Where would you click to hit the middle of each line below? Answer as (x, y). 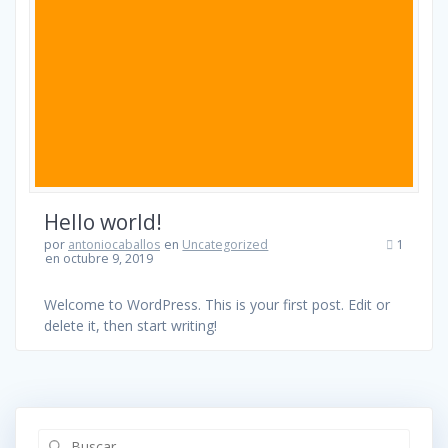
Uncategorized (225, 244)
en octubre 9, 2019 (99, 258)
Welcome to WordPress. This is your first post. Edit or (217, 304)
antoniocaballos (114, 244)
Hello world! (103, 221)
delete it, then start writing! (130, 325)
